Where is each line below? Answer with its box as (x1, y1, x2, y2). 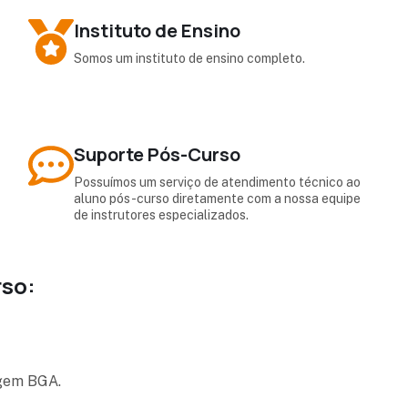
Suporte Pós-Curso (74, 141, 241, 167)
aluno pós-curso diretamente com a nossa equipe (74, 190, 362, 206)
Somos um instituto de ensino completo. (74, 50, 306, 66)
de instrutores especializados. (74, 207, 250, 222)
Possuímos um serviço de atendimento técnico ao (74, 174, 362, 189)
